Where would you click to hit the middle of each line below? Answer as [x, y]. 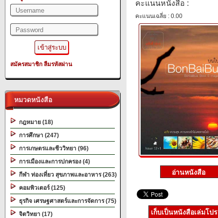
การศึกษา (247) [37, 135]
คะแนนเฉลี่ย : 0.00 [159, 16]
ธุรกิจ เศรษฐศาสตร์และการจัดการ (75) [66, 201]
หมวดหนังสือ [31, 100]
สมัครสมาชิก [26, 64]
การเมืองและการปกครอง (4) [53, 162]
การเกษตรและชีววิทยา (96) [52, 148]
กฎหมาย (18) [35, 122]
